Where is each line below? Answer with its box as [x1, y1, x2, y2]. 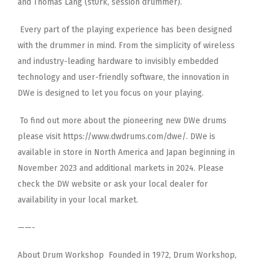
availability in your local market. [18, 194, 138, 205]
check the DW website [18, 178, 103, 189]
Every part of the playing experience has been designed [20, 24, 232, 35]
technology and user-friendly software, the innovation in [18, 72, 229, 82]
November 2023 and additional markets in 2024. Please [18, 163, 224, 173]
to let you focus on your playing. [82, 87, 204, 98]
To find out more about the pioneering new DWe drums [20, 115, 227, 126]
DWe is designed [18, 87, 82, 98]
